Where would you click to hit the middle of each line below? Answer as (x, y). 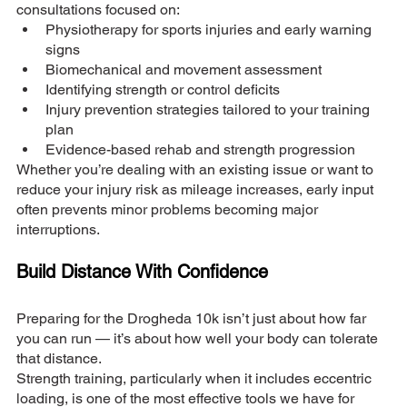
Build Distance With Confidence (142, 272)
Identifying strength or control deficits (163, 90)
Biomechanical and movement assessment (184, 70)
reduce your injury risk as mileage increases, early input (197, 190)
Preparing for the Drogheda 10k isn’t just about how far (193, 319)
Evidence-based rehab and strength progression (200, 150)
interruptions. (58, 230)
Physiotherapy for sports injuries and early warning (210, 30)
